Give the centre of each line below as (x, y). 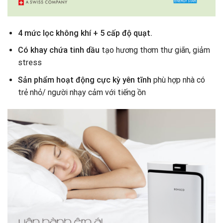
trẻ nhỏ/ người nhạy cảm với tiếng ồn (82, 92)
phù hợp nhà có (178, 80)
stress (30, 63)
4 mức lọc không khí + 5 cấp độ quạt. (85, 33)
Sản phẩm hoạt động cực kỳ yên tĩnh (84, 80)
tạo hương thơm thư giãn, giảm (156, 50)
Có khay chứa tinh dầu (59, 50)
